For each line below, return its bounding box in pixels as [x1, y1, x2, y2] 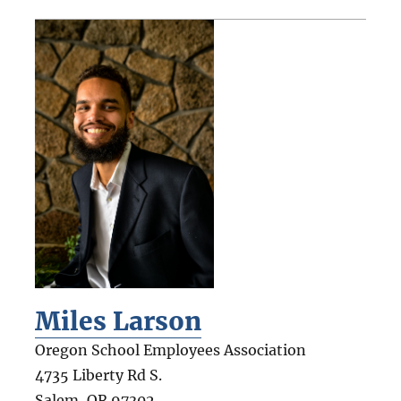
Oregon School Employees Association [34, 340, 306, 359]
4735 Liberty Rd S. [34, 365, 162, 384]
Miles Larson [34, 304, 201, 337]
